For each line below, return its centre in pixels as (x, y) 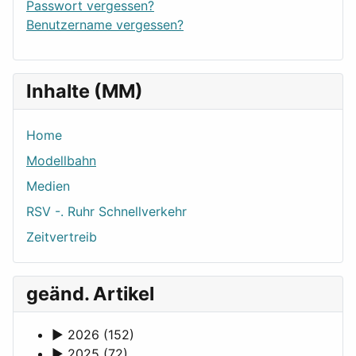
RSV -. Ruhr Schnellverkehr (106, 212)
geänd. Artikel (90, 294)
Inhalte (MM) (85, 91)
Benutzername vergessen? (105, 25)
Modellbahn (61, 161)
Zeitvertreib (62, 237)
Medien (48, 186)
